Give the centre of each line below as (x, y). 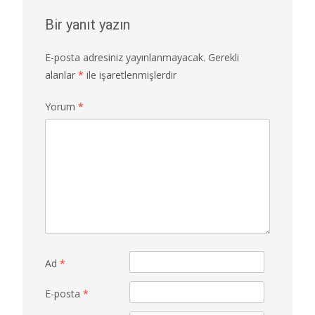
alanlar (62, 75)
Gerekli (224, 58)
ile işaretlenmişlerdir (130, 75)
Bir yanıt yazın (88, 25)
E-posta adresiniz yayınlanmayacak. (125, 58)
